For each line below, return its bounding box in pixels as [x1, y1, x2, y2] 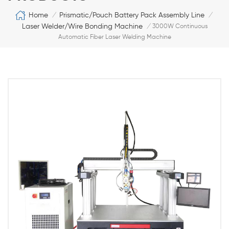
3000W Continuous [152, 23, 208, 30]
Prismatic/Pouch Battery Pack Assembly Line [59, 11, 204, 19]
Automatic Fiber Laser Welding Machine [58, 34, 171, 40]
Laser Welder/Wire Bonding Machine [21, 22, 143, 30]
